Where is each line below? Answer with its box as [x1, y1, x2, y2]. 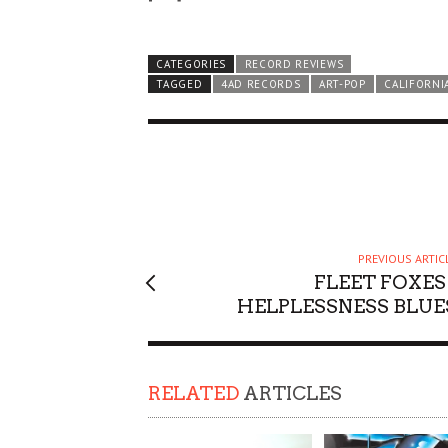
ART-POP [318, 76, 366, 91]
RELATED [148, 381, 239, 405]
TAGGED [156, 76, 203, 91]
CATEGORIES [156, 56, 227, 71]
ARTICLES [239, 381, 342, 405]
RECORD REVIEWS [244, 56, 344, 71]
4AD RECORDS [220, 76, 301, 91]
